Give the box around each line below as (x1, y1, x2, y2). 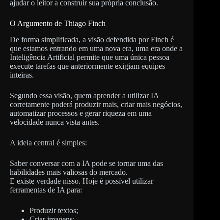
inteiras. (10, 70, 34, 79)
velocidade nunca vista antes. (10, 117, 100, 126)
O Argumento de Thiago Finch (10, 19, 106, 27)
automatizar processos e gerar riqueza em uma (10, 109, 152, 117)
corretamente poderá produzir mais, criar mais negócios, (10, 100, 182, 109)
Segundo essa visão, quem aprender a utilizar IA (10, 91, 159, 100)
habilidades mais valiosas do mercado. (10, 167, 128, 176)
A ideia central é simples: (10, 138, 87, 147)
